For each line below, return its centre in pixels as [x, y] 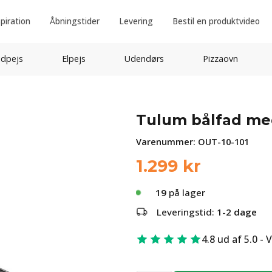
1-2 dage [237, 212]
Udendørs [144, 59]
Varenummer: [167, 142]
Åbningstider [74, 21]
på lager [186, 192]
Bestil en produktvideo [216, 21]
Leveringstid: [187, 212]
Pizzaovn [220, 59]
